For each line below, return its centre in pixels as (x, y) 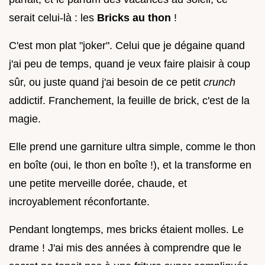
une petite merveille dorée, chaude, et (98, 183)
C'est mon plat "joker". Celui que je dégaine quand (127, 45)
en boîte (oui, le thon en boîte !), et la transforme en (130, 165)
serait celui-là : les (53, 17)
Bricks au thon (135, 17)
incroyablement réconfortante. (79, 201)
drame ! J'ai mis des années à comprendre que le (125, 248)
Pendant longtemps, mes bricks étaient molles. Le (126, 229)
